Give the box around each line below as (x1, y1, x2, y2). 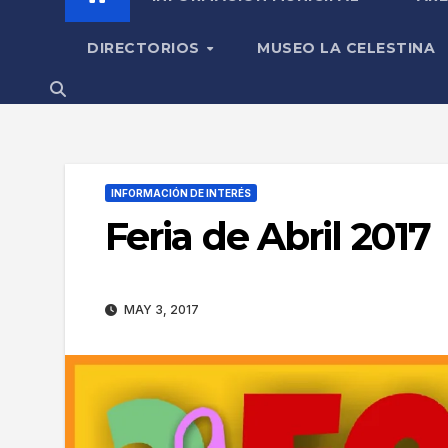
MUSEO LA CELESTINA (257, 38, 436, 57)
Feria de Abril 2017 (105, 212, 430, 260)
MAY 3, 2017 (121, 302, 199, 318)
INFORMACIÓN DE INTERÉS (111, 186, 251, 199)
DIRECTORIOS (87, 38, 204, 57)
